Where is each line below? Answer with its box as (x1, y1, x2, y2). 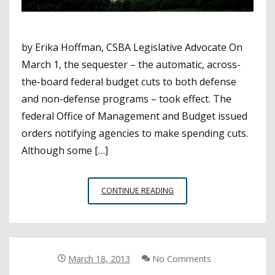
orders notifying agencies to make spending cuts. (21, 126, 253, 140)
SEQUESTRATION (173, 184, 235, 195)
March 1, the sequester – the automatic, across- (21, 57, 241, 71)
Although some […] (21, 143, 108, 157)
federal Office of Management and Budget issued (21, 109, 247, 123)
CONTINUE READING (101, 185, 174, 196)
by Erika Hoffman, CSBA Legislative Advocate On (21, 40, 242, 54)
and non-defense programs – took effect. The (21, 91, 231, 106)
